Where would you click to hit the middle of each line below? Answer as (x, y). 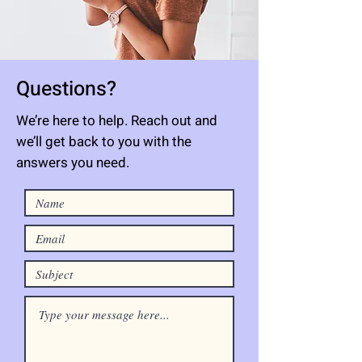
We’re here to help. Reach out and (117, 121)
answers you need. (73, 163)
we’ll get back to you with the (104, 142)
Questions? (69, 89)
